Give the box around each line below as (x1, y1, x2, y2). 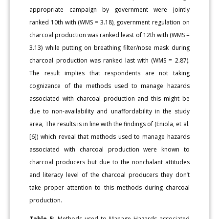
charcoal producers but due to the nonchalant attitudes (29, 158, 190, 167)
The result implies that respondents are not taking (29, 69, 190, 78)
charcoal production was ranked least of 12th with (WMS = (29, 31, 190, 40)
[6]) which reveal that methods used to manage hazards (29, 132, 190, 141)
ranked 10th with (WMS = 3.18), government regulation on (29, 18, 190, 27)
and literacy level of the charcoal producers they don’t (29, 171, 190, 179)
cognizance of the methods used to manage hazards (29, 82, 190, 90)
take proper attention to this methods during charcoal (29, 183, 190, 192)
